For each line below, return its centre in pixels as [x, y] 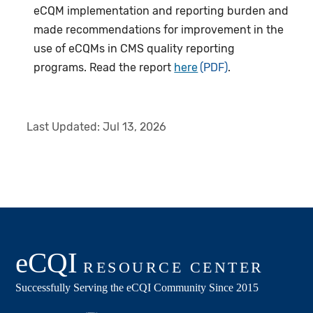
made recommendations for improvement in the [159, 30]
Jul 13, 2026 [135, 127]
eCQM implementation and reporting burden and [161, 11]
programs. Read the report [104, 68]
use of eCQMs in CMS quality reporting [134, 49]
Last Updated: [65, 127]
